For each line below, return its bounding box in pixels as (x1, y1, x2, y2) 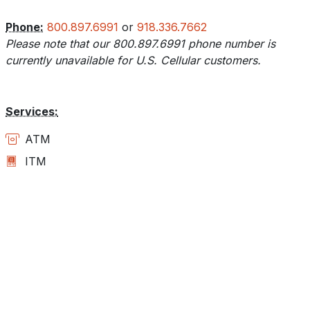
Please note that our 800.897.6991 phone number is (6, 37, 275, 51)
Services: (6, 104, 58, 118)
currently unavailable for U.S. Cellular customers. (6, 53, 261, 67)
